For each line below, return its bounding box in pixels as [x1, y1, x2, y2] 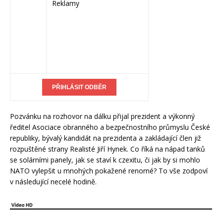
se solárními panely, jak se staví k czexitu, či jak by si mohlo [10, 155, 200, 165]
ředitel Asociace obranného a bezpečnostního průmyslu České [10, 122, 210, 132]
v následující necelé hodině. [10, 177, 97, 187]
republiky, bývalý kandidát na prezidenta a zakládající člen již [10, 133, 201, 143]
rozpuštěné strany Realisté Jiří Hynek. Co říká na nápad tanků [10, 144, 205, 154]
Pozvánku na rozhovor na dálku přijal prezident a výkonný [10, 111, 195, 121]
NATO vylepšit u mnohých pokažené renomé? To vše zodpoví [10, 166, 208, 176]
